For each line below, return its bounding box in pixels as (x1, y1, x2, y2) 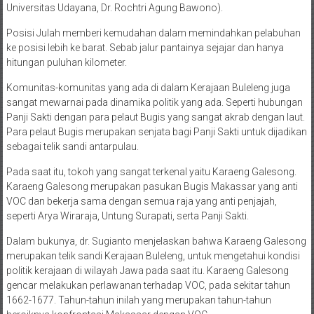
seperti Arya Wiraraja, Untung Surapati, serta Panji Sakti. (6, 210, 249, 221)
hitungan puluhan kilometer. (6, 57, 127, 68)
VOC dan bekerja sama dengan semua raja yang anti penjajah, (6, 196, 277, 207)
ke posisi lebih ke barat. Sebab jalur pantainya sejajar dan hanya (6, 42, 284, 53)
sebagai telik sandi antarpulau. (6, 141, 139, 152)
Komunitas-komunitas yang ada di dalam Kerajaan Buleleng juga (6, 82, 290, 93)
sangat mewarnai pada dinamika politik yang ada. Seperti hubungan (6, 97, 303, 108)
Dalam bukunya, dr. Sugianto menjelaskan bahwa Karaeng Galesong (6, 235, 306, 247)
